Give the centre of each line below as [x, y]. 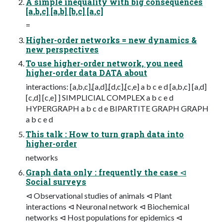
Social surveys [56, 181]
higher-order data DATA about [86, 72]
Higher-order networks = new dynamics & [111, 40]
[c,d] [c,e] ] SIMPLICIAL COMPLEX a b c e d [100, 97]
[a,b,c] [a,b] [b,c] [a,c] [64, 11]
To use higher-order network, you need [104, 63]
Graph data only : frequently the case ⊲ [106, 172]
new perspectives [62, 49]
